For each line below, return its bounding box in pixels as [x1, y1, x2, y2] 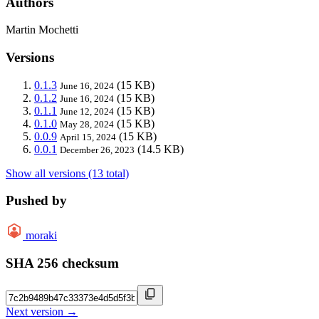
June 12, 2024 [60, 105, 114, 117]
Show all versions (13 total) [6, 167, 129, 179]
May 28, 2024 [60, 118, 114, 130]
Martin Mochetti [6, 23, 78, 36]
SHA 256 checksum [6, 255, 119, 271]
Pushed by [6, 193, 67, 209]
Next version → [6, 305, 78, 318]
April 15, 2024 [60, 131, 116, 142]
